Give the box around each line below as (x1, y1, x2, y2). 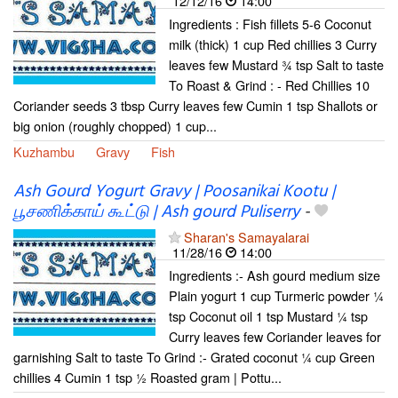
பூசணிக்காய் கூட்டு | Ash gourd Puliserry (13, 198, 299, 226)
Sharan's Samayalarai (184, 227, 309, 246)
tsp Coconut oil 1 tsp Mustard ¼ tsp (169, 306, 368, 325)
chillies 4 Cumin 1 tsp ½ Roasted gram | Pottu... (13, 367, 282, 386)
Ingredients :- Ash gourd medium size (169, 265, 380, 284)
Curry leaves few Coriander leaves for (169, 326, 381, 346)
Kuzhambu (13, 142, 75, 162)
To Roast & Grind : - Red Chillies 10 (169, 76, 370, 95)
